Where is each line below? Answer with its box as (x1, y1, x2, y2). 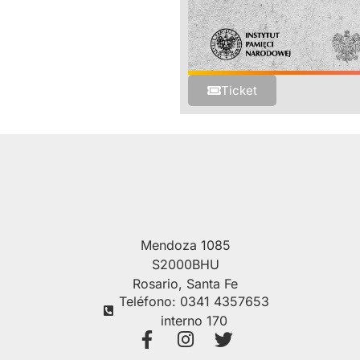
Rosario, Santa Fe (133, 276, 239, 292)
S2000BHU (151, 256, 219, 273)
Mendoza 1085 (140, 237, 231, 254)
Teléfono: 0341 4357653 (119, 293, 270, 310)
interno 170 (161, 313, 228, 329)
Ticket (221, 83, 257, 99)
